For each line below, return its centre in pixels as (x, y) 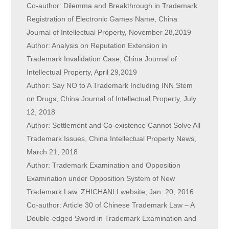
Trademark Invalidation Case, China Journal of (102, 59)
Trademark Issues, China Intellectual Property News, (112, 139)
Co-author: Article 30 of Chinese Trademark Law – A (111, 205)
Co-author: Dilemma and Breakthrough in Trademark (112, 6)
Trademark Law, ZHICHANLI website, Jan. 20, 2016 (110, 192)
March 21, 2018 (52, 152)
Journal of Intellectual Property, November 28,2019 (109, 32)
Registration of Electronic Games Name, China (102, 19)
